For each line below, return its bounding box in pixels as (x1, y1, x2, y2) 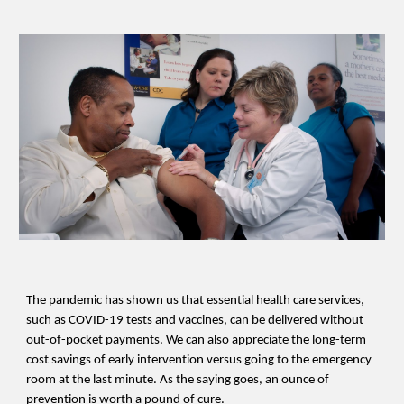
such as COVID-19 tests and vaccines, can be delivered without (26, 313, 364, 327)
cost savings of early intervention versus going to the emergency (26, 353, 372, 367)
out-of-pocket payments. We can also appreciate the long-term (26, 333, 367, 347)
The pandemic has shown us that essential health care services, (26, 293, 365, 308)
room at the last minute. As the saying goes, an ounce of (26, 372, 330, 387)
